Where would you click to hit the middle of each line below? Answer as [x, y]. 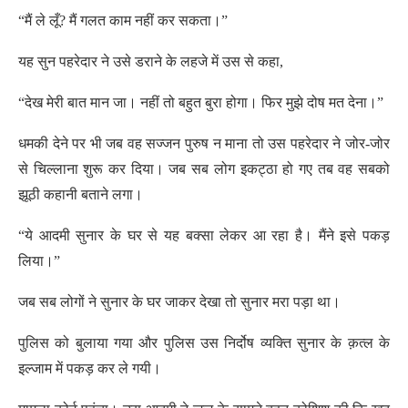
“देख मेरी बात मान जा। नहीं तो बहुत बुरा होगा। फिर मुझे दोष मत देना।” [201, 102]
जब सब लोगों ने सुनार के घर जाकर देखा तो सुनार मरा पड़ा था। [179, 302]
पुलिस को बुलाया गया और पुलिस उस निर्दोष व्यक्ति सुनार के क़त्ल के [204, 343]
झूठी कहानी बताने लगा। [81, 194]
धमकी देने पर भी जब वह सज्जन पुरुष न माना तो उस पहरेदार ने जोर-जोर [204, 143]
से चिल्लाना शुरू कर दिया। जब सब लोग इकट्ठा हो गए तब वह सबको [204, 169]
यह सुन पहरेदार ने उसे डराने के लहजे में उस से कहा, [151, 61]
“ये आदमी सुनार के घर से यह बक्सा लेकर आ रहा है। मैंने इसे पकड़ [204, 235]
